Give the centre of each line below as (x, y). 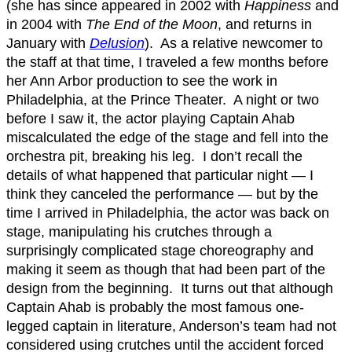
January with (48, 43)
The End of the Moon (152, 24)
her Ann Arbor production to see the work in (142, 81)
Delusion (117, 43)
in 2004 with (46, 24)
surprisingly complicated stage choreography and (160, 251)
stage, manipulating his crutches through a (139, 232)
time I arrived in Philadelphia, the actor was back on (168, 213)
